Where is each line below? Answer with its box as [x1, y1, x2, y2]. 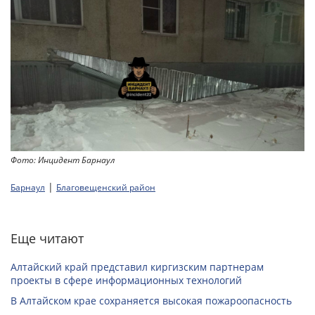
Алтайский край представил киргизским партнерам [11, 260, 264, 274]
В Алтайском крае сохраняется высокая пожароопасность [11, 294, 292, 308]
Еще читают [11, 230, 84, 247]
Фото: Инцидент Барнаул [11, 154, 115, 167]
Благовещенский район [56, 181, 155, 194]
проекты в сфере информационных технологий [11, 274, 242, 288]
